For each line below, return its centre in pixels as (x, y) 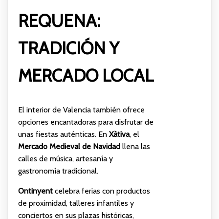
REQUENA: (59, 21)
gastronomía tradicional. (58, 171)
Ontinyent (35, 191)
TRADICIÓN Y (68, 48)
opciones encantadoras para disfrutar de (86, 122)
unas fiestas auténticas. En (63, 134)
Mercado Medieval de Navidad (69, 147)
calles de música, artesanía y (65, 159)
